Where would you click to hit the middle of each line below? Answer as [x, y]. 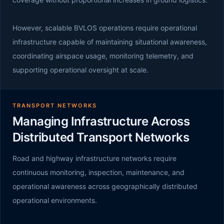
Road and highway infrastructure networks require [94, 158]
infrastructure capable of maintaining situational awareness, [110, 42]
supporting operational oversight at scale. [80, 70]
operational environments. [55, 200]
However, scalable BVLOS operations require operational [105, 28]
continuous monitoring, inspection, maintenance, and [98, 172]
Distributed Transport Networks [101, 137]
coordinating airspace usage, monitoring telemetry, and [103, 56]
